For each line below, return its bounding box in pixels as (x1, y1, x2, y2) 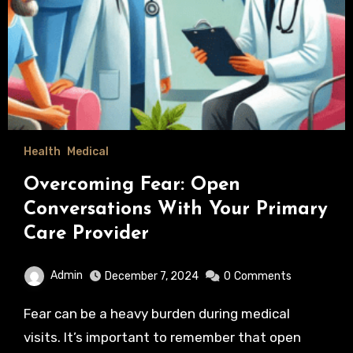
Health (23, 144, 61, 158)
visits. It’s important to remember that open (23, 329, 301, 345)
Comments (233, 269, 292, 283)
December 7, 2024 (104, 269, 199, 283)
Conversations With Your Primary (23, 199, 328, 219)
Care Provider (23, 224, 149, 243)
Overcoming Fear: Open (23, 175, 240, 195)
